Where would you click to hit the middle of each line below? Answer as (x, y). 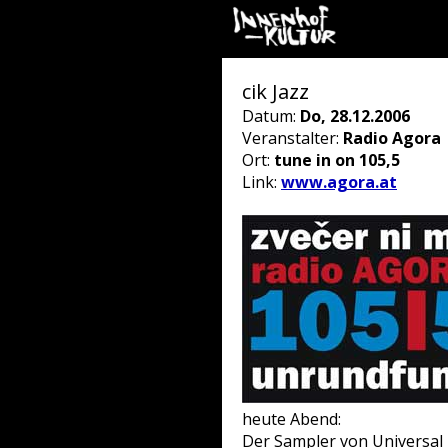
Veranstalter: (292, 138)
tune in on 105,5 (337, 160)
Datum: (271, 116)
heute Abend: (291, 419)
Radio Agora (392, 138)
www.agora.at (339, 182)
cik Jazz (275, 91)
